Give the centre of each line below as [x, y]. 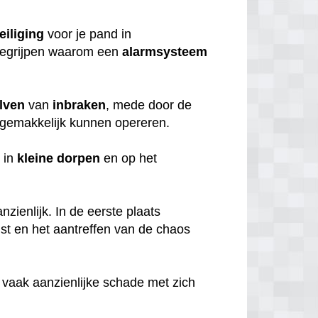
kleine [35, 158]
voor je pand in [88, 34]
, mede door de [149, 105]
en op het [129, 158]
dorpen [79, 158]
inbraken [79, 105]
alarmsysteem [165, 51]
